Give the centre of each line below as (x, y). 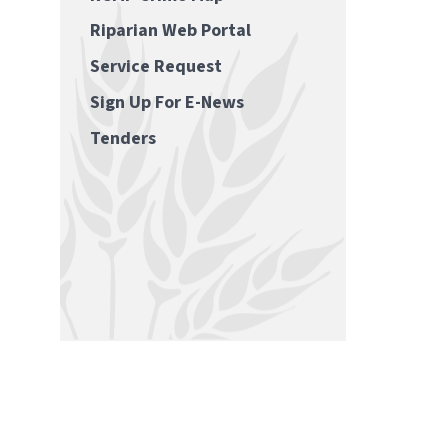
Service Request (156, 67)
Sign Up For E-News (167, 102)
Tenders (123, 138)
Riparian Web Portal (170, 31)
